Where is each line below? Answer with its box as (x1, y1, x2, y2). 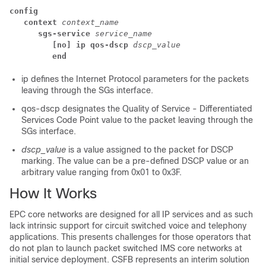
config (9, 7, 38, 15)
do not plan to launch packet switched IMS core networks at (9, 243, 242, 253)
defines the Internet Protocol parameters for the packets (28, 74, 249, 84)
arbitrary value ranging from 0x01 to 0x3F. (21, 167, 182, 177)
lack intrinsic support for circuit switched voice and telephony (9, 221, 246, 230)
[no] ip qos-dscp (52, 40, 133, 49)
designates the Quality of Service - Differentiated (60, 104, 252, 113)
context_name (62, 18, 123, 27)
